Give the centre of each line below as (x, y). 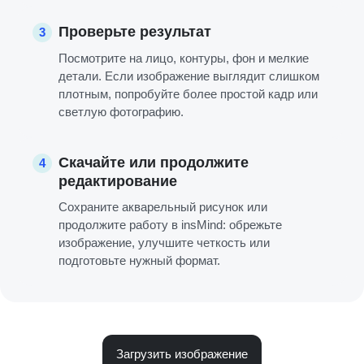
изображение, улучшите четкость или (164, 243)
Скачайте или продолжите (154, 163)
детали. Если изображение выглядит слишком (189, 76)
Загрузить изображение (182, 354)
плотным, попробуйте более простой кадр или (188, 94)
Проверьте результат (135, 32)
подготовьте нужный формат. (139, 261)
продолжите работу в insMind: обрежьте (170, 225)
